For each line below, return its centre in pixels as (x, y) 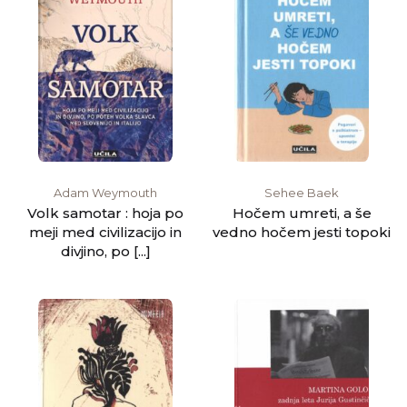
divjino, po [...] (105, 251)
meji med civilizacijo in (105, 232)
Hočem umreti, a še (302, 213)
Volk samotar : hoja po (105, 213)
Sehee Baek (302, 192)
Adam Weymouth (105, 192)
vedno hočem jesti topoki (302, 232)
